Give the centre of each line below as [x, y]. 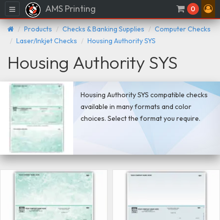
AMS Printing [70, 9]
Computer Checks [183, 29]
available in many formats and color [136, 106]
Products [38, 29]
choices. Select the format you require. [141, 118]
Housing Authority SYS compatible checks [144, 95]
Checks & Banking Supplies [103, 29]
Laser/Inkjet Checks [47, 41]
